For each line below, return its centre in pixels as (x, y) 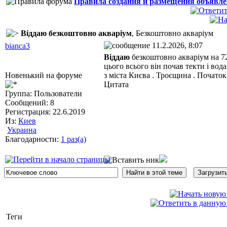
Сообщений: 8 (30, 103)
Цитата (116, 84)
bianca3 (17, 46)
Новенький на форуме (44, 75)
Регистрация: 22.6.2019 (45, 112)
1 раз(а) (73, 139)
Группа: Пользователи (44, 93)
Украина (22, 130)
